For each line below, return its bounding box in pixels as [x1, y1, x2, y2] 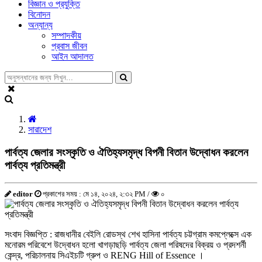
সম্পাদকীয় [51, 30, 81, 40]
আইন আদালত [51, 51, 94, 61]
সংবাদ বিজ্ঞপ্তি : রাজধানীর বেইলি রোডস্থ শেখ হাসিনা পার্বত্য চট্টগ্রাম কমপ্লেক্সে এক [5, 229, 251, 240]
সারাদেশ [28, 125, 51, 135]
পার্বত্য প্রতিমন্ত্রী [5, 158, 65, 171]
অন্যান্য [28, 20, 53, 30]
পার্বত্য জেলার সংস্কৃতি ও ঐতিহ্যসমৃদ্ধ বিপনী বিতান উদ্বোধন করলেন [5, 146, 248, 158]
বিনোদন [28, 9, 50, 19]
